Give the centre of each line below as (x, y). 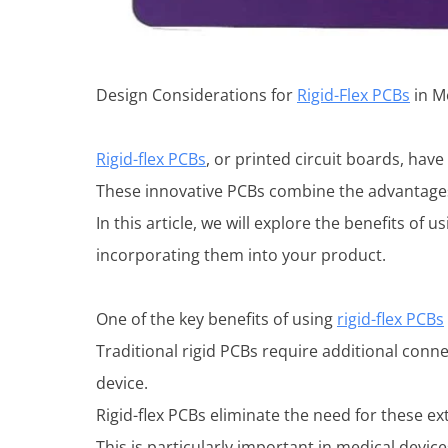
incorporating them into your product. (241, 255)
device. (122, 383)
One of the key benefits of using (216, 319)
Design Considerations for (196, 95)
